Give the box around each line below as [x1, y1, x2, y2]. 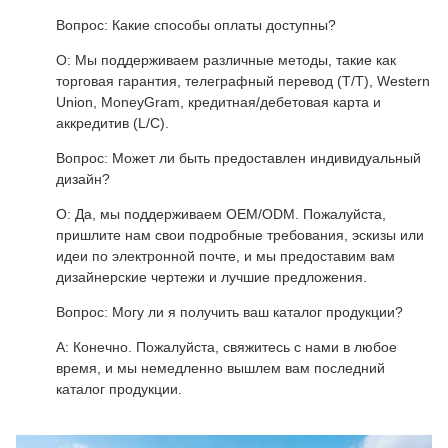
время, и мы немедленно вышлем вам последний [56, 360, 385, 377]
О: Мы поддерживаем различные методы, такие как [56, 52, 396, 69]
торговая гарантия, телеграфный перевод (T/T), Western [56, 73, 430, 90]
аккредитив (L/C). [56, 115, 169, 132]
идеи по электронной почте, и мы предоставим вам [56, 248, 395, 265]
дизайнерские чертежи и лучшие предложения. [56, 269, 367, 286]
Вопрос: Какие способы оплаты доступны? [56, 17, 336, 34]
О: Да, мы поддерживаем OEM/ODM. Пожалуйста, [56, 206, 386, 223]
